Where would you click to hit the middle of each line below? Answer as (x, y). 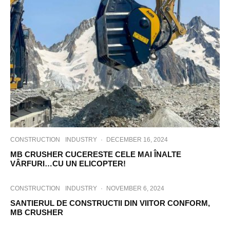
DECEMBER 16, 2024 (137, 140)
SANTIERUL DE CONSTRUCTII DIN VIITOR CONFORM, (110, 203)
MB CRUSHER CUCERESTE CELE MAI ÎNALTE (96, 154)
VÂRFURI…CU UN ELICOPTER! (68, 164)
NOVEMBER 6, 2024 (135, 188)
